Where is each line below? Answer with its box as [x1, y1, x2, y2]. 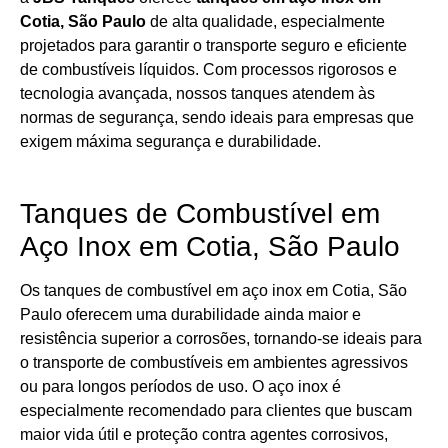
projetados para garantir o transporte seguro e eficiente [20, 37, 407, 55]
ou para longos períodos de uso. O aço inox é [20, 377, 341, 395]
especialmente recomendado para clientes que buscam [20, 401, 412, 419]
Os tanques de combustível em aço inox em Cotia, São [20, 281, 407, 299]
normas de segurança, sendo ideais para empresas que [20, 109, 414, 127]
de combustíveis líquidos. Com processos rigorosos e [20, 61, 397, 79]
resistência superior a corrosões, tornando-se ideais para [20, 329, 422, 347]
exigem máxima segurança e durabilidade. [20, 133, 321, 151]
